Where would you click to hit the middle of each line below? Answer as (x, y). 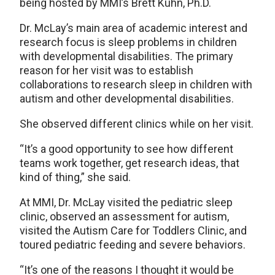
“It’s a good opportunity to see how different (126, 149)
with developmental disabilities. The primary (126, 56)
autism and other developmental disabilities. (127, 99)
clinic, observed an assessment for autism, (124, 217)
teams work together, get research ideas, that (130, 163)
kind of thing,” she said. (75, 177)
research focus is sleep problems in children (128, 42)
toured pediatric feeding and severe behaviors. (133, 245)
